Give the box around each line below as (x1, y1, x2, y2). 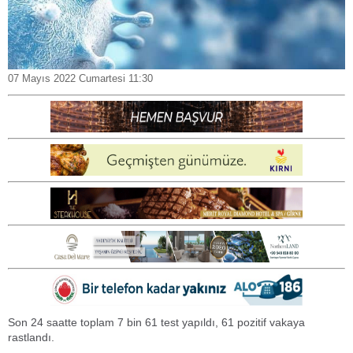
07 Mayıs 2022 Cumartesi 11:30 (8, 72, 153, 84)
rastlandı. (8, 331, 54, 344)
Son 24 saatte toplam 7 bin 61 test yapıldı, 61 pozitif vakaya (8, 316, 305, 329)
